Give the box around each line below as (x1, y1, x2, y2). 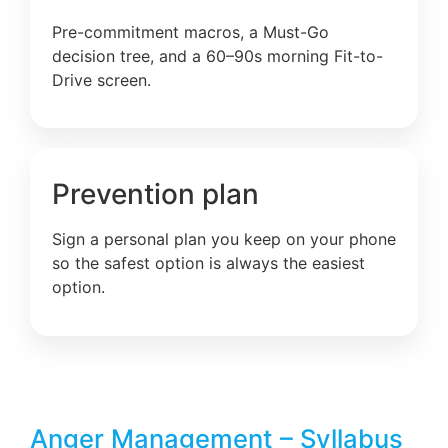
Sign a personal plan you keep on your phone (52, 229, 396, 250)
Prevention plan (52, 177, 259, 212)
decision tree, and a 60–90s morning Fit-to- (52, 45, 383, 66)
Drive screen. (52, 69, 151, 90)
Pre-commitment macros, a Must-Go (52, 21, 329, 42)
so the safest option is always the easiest (52, 253, 365, 274)
